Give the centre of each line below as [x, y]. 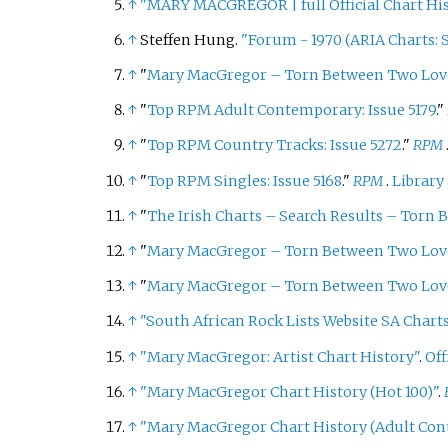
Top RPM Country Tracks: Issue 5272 [274, 145]
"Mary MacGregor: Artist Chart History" [279, 356]
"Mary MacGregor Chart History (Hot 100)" [288, 391]
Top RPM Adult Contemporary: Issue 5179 [291, 110]
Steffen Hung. [190, 39]
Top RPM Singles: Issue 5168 [244, 180]
